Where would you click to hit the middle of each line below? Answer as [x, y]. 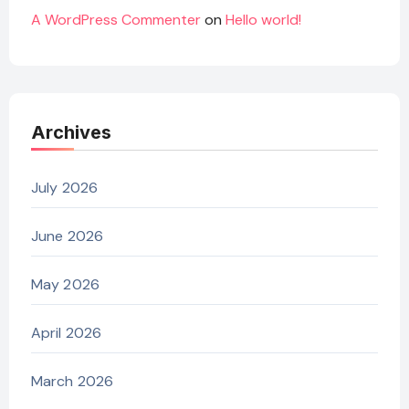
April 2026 [66, 333]
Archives [71, 133]
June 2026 [67, 236]
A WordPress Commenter [115, 19]
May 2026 [65, 285]
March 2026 [72, 382]
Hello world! [263, 19]
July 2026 [64, 188]
